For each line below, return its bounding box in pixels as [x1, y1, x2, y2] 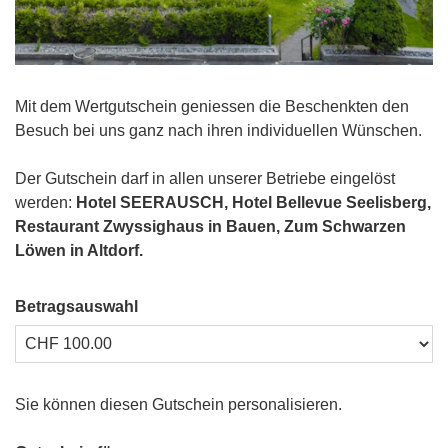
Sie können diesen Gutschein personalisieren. [15, 396, 342, 414]
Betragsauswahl [15, 298, 138, 316]
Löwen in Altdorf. [15, 242, 143, 260]
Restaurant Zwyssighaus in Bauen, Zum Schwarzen [15, 218, 406, 236]
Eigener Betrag [14, 365, 121, 383]
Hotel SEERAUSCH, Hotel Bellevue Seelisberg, [76, 194, 431, 212]
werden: [15, 194, 76, 212]
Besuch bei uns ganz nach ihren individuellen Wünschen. [15, 122, 422, 140]
